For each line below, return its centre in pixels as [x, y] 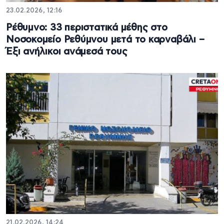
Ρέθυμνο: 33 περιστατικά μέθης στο [87, 27]
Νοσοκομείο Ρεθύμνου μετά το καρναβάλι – [105, 39]
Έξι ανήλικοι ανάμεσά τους [67, 51]
